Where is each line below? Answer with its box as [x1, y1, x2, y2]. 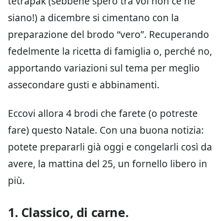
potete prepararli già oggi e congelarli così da [8, 140, 212, 153]
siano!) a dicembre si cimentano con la [8, 10, 179, 24]
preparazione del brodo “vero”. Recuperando [8, 27, 209, 41]
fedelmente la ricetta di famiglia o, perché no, [8, 44, 212, 58]
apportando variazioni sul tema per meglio [8, 61, 200, 74]
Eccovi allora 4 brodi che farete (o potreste [8, 106, 198, 120]
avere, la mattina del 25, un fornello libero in [8, 156, 207, 170]
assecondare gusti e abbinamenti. [8, 77, 159, 91]
